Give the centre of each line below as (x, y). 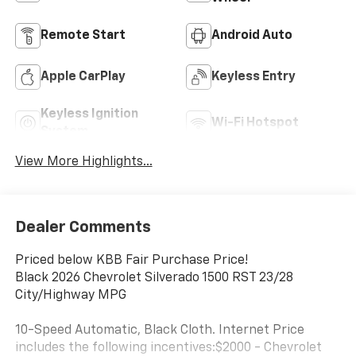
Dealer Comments (83, 227)
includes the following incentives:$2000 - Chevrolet (168, 348)
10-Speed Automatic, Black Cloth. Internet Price (159, 330)
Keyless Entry (253, 77)
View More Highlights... (83, 163)
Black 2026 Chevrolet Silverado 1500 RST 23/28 (154, 278)
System (64, 132)
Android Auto (252, 36)
